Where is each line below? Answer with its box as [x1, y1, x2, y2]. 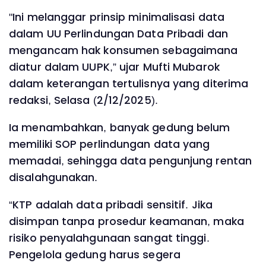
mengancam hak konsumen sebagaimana [9, 43, 238, 58]
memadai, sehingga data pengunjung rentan [9, 153, 252, 168]
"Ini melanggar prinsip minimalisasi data [9, 10, 225, 25]
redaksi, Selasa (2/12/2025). [9, 93, 158, 108]
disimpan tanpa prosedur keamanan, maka [9, 214, 244, 229]
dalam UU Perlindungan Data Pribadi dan [9, 27, 228, 42]
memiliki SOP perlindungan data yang [9, 137, 210, 151]
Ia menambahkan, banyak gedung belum [9, 120, 230, 135]
